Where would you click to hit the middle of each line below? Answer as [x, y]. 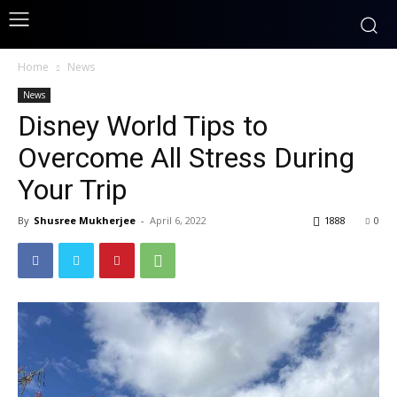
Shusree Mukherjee [85, 220]
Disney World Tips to [143, 126]
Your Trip [72, 190]
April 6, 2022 [178, 220]
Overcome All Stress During [186, 158]
